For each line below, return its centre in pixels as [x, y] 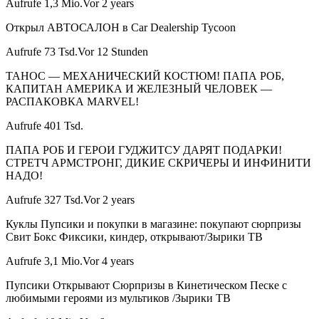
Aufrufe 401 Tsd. [45, 126]
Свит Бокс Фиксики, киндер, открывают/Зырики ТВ [134, 237]
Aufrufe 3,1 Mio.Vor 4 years [70, 261]
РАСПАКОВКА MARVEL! [72, 102]
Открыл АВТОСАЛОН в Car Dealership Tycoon [121, 28]
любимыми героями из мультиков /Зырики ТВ [118, 298]
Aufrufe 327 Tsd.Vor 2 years [70, 200]
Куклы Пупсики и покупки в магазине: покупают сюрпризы [153, 224]
